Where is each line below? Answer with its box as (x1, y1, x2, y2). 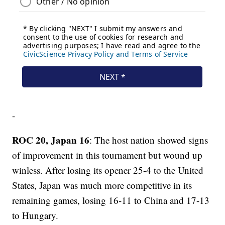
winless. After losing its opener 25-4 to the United (12, 164, 204, 177)
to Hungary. (12, 209, 62, 222)
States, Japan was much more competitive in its (12, 179, 192, 192)
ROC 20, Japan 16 (12, 133, 90, 147)
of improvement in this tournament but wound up (12, 149, 203, 162)
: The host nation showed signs (89, 134, 208, 147)
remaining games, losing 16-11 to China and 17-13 (12, 194, 210, 207)
